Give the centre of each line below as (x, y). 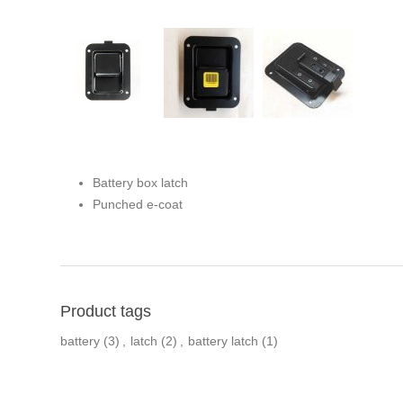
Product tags (106, 312)
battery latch (224, 341)
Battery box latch (141, 183)
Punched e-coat (138, 205)
